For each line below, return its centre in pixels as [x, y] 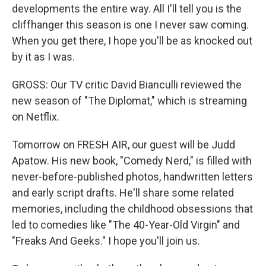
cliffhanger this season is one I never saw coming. [130, 25]
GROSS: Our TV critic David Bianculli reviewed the [127, 85]
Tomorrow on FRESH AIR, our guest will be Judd [123, 145]
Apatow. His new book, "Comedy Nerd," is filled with [132, 161]
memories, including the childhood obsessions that [132, 209]
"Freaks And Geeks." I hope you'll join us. [106, 241]
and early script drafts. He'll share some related [123, 193]
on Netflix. [36, 117]
